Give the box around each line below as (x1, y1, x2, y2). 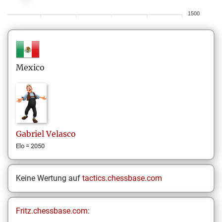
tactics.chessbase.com (82, 173, 162, 183)
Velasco (46, 129, 76, 139)
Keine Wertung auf (16, 173, 82, 183)
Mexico (16, 62, 45, 72)
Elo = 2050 (16, 142, 45, 150)
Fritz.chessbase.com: (16, 206, 90, 216)
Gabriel (16, 129, 44, 139)
